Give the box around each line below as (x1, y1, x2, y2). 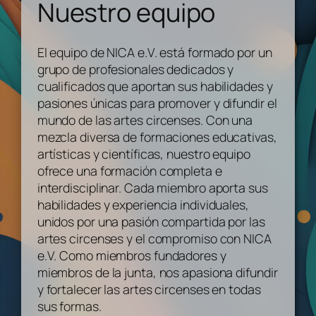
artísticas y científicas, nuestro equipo (37, 145, 250, 162)
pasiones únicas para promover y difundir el (37, 94, 277, 111)
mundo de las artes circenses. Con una (37, 111, 253, 128)
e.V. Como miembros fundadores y (37, 246, 226, 264)
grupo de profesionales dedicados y (37, 60, 234, 78)
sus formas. (37, 297, 102, 315)
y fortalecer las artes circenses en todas (37, 280, 261, 298)
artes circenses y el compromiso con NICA (37, 229, 272, 247)
